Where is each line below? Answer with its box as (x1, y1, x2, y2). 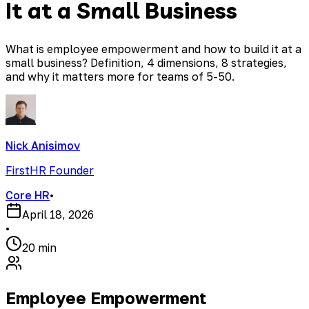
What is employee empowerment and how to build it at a (6, 42, 301, 57)
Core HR (6, 188, 50, 203)
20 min (22, 241, 57, 255)
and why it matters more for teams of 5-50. (6, 70, 235, 84)
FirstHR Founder (6, 163, 94, 178)
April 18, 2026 (22, 208, 94, 222)
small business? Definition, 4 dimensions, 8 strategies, (6, 56, 287, 70)
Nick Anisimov (6, 139, 80, 153)
